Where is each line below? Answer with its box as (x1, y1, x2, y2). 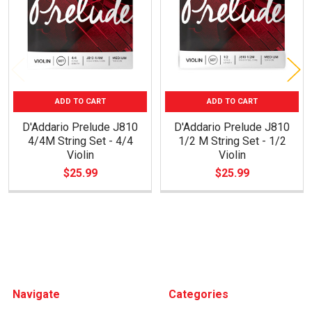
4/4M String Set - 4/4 (27, 134, 133, 148)
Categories (169, 288, 228, 301)
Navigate (13, 288, 60, 301)
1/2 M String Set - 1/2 (178, 134, 286, 148)
